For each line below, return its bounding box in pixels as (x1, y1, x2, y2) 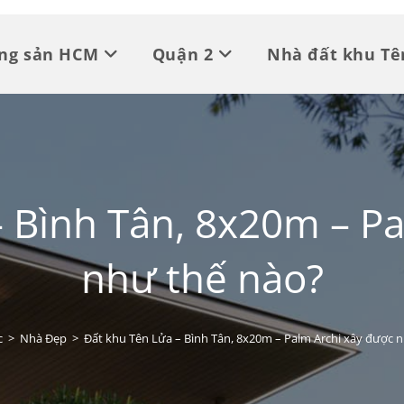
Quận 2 (151, 43, 214, 65)
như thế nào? (80, 251, 324, 305)
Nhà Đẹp (19, 330, 67, 346)
